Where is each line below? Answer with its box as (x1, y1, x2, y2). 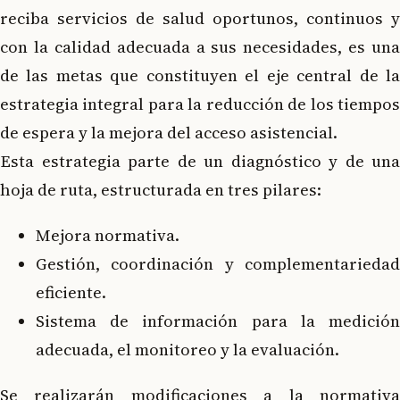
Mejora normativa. (36, 224, 179, 247)
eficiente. (36, 281, 106, 304)
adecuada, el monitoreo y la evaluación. (36, 338, 339, 362)
